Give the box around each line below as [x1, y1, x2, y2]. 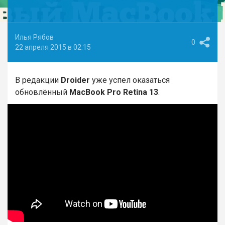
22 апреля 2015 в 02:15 [15, 43, 91, 51]
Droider [61, 75, 90, 85]
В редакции [15, 75, 61, 85]
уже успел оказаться [90, 75, 170, 85]
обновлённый [15, 87, 69, 97]
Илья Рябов [15, 33, 54, 41]
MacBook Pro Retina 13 [69, 87, 158, 97]
